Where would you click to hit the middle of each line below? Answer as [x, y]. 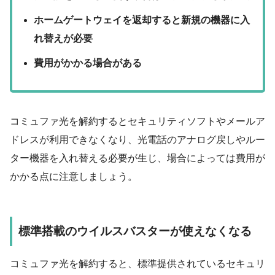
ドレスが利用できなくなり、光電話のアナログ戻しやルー [137, 140]
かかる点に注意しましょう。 [74, 177]
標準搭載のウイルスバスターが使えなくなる [135, 231]
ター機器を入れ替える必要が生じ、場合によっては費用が [137, 158]
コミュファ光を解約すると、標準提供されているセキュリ [137, 263]
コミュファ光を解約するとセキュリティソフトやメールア [137, 122]
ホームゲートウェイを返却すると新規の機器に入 [142, 20]
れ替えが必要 [64, 39]
